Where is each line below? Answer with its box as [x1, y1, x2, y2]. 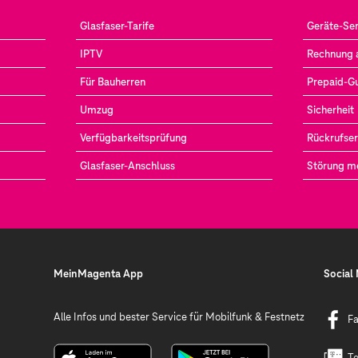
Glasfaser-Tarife [80, 19, 155, 33]
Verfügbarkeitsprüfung [80, 131, 188, 145]
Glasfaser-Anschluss [80, 159, 176, 173]
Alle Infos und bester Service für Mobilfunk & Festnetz [54, 310, 304, 324]
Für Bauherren [80, 75, 146, 89]
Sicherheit [306, 103, 354, 117]
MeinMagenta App [54, 267, 143, 280]
